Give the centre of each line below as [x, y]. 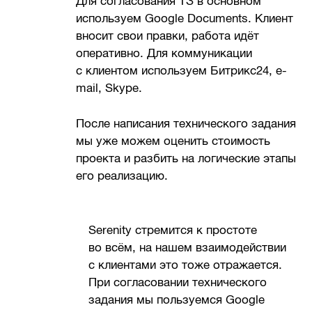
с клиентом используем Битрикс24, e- [182, 71]
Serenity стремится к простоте [173, 231]
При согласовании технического [178, 283]
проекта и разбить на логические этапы [186, 158]
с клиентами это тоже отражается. [186, 265]
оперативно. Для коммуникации [164, 54]
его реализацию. [122, 175]
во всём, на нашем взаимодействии [188, 248]
